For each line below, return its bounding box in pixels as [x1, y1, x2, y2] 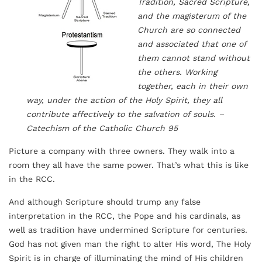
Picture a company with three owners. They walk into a [9, 146, 235, 156]
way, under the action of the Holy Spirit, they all [26, 95, 222, 105]
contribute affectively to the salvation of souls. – [26, 109, 224, 119]
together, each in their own [137, 81, 248, 91]
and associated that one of [137, 39, 246, 49]
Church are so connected [137, 25, 240, 35]
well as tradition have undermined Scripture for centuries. [9, 225, 247, 235]
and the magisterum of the [137, 11, 246, 20]
